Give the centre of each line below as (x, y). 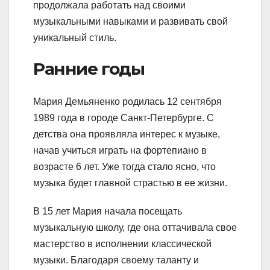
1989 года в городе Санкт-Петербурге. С (124, 118)
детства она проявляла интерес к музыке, (127, 134)
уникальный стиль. (75, 38)
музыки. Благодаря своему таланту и (116, 260)
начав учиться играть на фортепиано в (120, 150)
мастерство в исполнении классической (122, 243)
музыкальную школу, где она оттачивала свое (135, 227)
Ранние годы (89, 69)
